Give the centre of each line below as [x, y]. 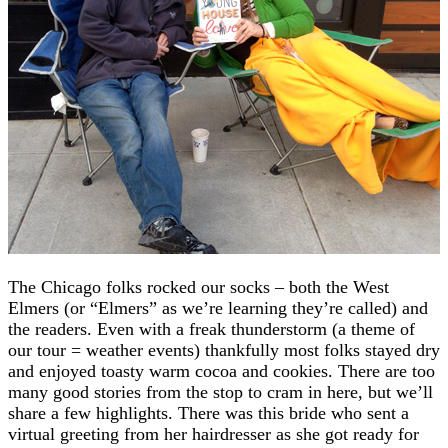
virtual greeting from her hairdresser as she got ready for [213, 433]
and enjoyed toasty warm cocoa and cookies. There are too [221, 370]
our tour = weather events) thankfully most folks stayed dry [224, 349]
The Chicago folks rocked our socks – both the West [198, 286]
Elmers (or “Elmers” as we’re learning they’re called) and [218, 307]
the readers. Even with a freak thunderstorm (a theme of [211, 328]
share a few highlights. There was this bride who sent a [208, 412]
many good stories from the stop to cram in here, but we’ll [220, 391]
